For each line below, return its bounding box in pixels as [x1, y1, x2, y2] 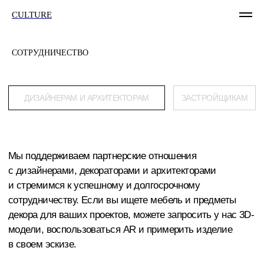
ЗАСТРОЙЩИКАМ [129, 66, 177, 73]
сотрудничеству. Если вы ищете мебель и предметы [6, 138, 169, 147]
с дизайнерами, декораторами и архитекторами [6, 118, 155, 126]
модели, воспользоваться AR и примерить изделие [6, 160, 166, 169]
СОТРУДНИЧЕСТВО [12, 48, 88, 57]
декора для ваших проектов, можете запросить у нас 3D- [6, 149, 182, 158]
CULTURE [12, 10, 52, 19]
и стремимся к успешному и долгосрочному [6, 128, 143, 137]
